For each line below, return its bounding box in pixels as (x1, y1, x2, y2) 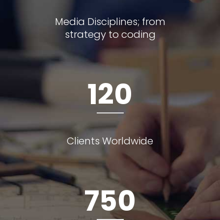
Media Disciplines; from (55, 14, 165, 28)
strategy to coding (64, 27, 156, 41)
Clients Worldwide (67, 134, 153, 148)
